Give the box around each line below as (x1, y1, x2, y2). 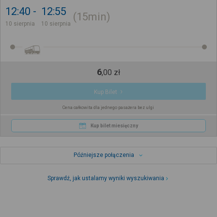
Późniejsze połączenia (73, 152, 134, 159)
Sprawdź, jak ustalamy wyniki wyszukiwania (47, 175, 165, 182)
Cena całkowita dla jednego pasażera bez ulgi (62, 105, 155, 110)
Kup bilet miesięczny (90, 123, 138, 128)
